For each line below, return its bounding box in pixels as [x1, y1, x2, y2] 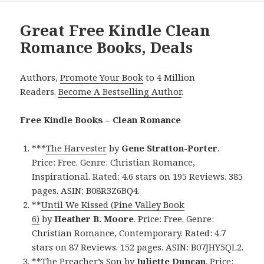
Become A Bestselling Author [58, 85, 182, 98]
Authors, [20, 71, 61, 84]
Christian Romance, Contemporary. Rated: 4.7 [32, 227, 226, 239]
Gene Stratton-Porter [119, 142, 218, 154]
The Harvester [46, 142, 107, 154]
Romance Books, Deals [20, 37, 193, 58]
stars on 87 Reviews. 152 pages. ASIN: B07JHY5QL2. [32, 241, 244, 253]
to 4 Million [143, 71, 196, 84]
